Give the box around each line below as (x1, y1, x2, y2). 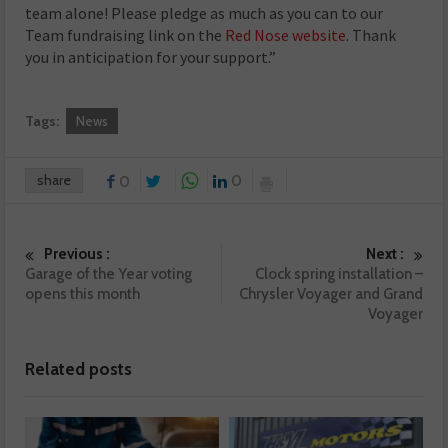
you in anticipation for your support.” (25, 47, 277, 68)
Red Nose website (225, 25, 347, 46)
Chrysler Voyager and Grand (238, 285, 423, 304)
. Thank (346, 25, 397, 46)
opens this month (25, 285, 141, 304)
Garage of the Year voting (25, 265, 193, 284)
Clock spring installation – (254, 265, 423, 284)
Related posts (25, 359, 133, 380)
